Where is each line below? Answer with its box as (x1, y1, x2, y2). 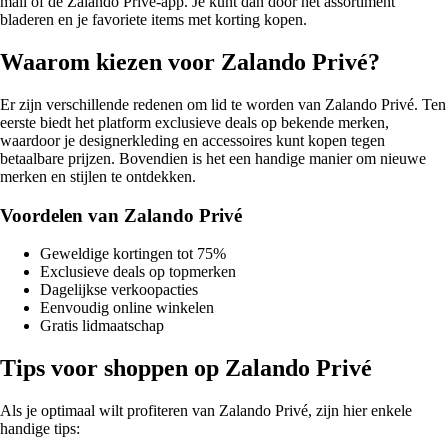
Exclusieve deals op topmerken (40, 263, 236, 281)
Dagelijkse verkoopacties (40, 281, 198, 299)
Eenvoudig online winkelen (40, 299, 214, 317)
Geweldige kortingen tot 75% (40, 245, 226, 263)
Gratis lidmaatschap (40, 317, 164, 335)
